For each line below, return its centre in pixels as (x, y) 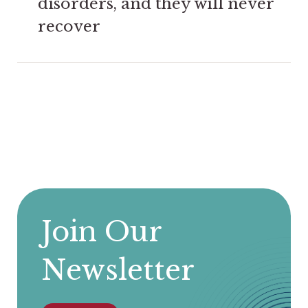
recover (69, 26)
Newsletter (118, 270)
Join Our (101, 231)
